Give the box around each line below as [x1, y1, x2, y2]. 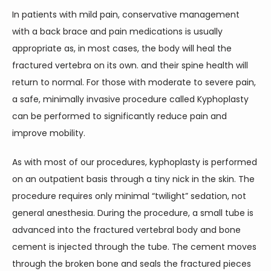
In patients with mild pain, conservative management [12, 8, 240, 21]
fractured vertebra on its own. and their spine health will [12, 59, 248, 72]
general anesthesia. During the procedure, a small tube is [12, 207, 253, 220]
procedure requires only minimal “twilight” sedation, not [12, 190, 246, 203]
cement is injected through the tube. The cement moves [12, 241, 256, 253]
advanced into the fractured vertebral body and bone [12, 224, 241, 237]
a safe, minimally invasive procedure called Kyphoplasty [12, 93, 249, 106]
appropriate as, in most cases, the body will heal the [12, 42, 232, 55]
